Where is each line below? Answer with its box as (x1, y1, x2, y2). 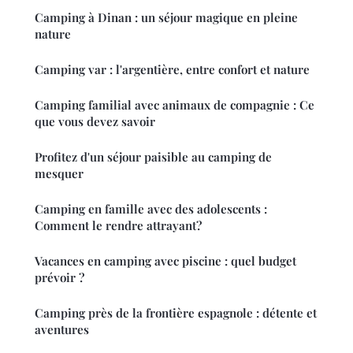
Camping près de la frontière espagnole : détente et (35, 305, 317, 321)
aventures (35, 321, 89, 338)
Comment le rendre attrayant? (35, 217, 202, 234)
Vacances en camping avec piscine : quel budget (35, 253, 296, 269)
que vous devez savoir (35, 113, 155, 130)
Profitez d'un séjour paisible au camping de (35, 149, 272, 165)
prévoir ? (35, 269, 84, 286)
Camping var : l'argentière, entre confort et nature (35, 61, 310, 78)
